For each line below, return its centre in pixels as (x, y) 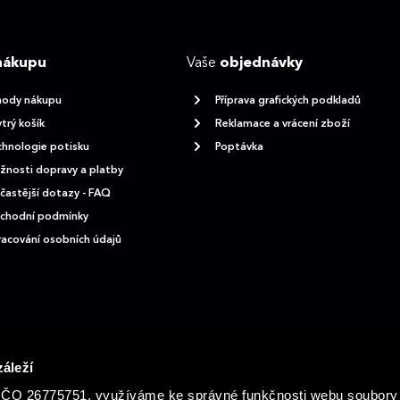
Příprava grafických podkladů (287, 100)
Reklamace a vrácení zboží (282, 124)
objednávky (261, 63)
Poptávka (239, 147)
